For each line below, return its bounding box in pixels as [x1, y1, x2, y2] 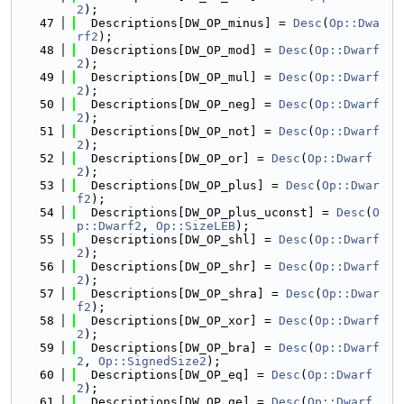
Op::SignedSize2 [98, 354, 207, 368]
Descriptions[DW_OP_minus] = [77, 16, 293, 30]
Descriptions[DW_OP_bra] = [77, 341, 279, 354]
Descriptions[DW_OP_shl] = [77, 233, 279, 246]
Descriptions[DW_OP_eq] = [77, 368, 271, 381]
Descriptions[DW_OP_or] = [77, 151, 271, 165]
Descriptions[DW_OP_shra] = [77, 287, 286, 300]
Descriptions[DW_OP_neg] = [77, 97, 279, 111]
